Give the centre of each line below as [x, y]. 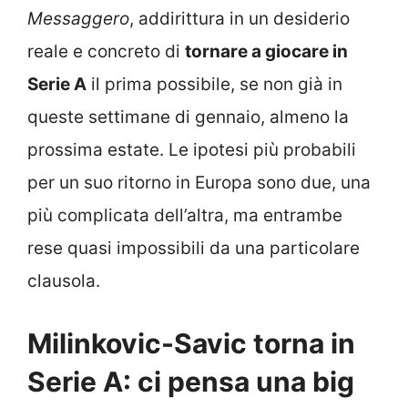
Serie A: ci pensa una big [191, 381]
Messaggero [78, 19]
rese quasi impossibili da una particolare [194, 249]
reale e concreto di [106, 52]
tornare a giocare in [266, 52]
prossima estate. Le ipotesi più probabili [192, 150]
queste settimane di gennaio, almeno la [188, 117]
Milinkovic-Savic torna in [191, 343]
